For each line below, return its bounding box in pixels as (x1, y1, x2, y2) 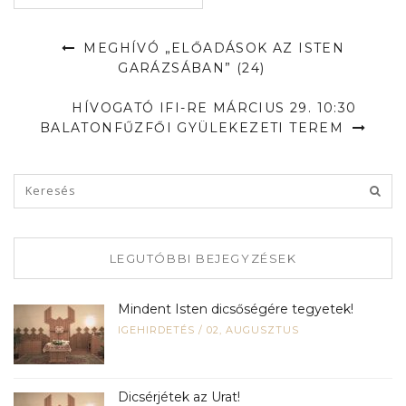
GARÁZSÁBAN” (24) (118, 59, 266, 76)
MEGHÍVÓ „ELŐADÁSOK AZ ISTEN (79, 39, 345, 56)
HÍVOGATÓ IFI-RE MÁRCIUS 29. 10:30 (72, 99, 357, 116)
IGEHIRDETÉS (118, 323, 195, 336)
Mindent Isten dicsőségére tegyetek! (118, 300, 353, 317)
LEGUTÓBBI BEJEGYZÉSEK (109, 250, 297, 266)
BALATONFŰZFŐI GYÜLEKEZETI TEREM (39, 119, 349, 136)
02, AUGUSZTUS (207, 323, 299, 336)
